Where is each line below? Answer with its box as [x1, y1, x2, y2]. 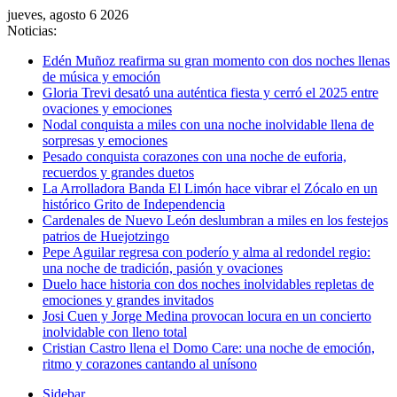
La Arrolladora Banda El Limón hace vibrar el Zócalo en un [43, 181, 378, 196]
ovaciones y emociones [43, 101, 172, 116]
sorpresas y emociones [43, 133, 167, 148]
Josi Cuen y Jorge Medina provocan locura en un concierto [43, 308, 371, 323]
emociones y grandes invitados [43, 292, 214, 307]
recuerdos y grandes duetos [43, 165, 194, 180]
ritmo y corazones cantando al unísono [43, 356, 257, 371]
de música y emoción [43, 69, 160, 84]
